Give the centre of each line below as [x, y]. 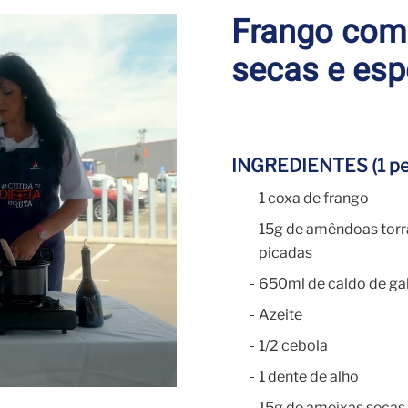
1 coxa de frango [314, 198]
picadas [286, 253]
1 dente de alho [309, 377]
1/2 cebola [293, 346]
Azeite [280, 315]
